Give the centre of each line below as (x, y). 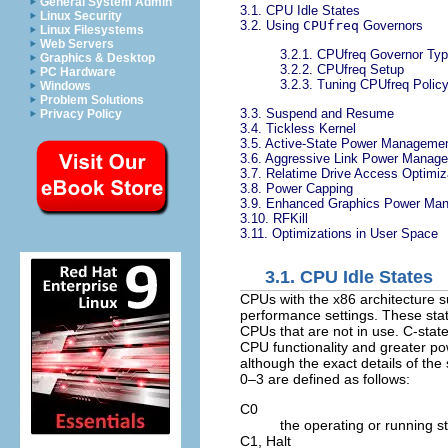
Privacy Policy (81, 114)
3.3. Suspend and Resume (317, 113)
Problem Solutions (92, 100)
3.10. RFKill (274, 218)
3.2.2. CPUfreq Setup (342, 69)
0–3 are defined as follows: (325, 379)
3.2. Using (271, 25)
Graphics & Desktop (97, 58)
